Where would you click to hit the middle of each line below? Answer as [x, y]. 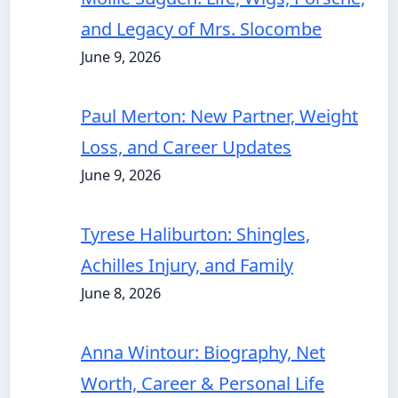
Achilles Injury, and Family [187, 265]
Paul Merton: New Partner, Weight [219, 116]
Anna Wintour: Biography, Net [203, 352]
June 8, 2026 [121, 293]
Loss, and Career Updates [186, 147]
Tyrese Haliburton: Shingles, [195, 234]
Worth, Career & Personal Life [203, 383]
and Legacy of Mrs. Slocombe [201, 29]
